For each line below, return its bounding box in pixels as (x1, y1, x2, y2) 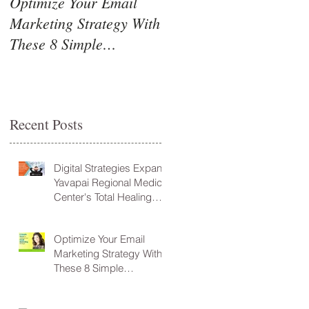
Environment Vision (54, 204, 140, 218)
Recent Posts (10, 114, 83, 134)
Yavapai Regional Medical (54, 175, 170, 189)
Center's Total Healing (54, 190, 152, 203)
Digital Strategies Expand (54, 161, 168, 175)
